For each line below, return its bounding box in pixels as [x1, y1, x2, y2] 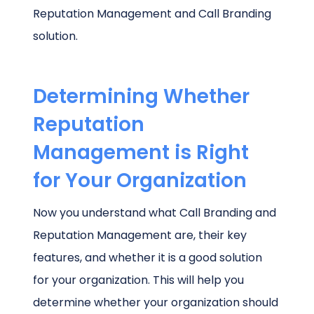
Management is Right [33, 139, 250, 167]
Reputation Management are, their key [33, 227, 247, 244]
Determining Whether [33, 83, 250, 111]
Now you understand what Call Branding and [33, 205, 277, 221]
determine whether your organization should [33, 294, 279, 311]
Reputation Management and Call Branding [33, 6, 272, 22]
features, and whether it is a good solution [33, 250, 263, 266]
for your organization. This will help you [33, 272, 245, 289]
